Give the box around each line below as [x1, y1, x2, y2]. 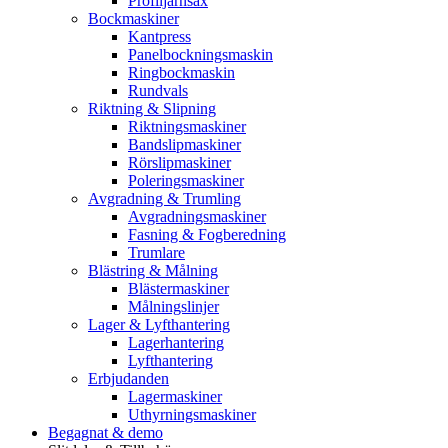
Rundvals [128, 82, 188, 99]
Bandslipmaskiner [128, 136, 241, 153]
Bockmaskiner [88, 10, 179, 27]
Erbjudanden [88, 370, 169, 387]
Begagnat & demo [48, 424, 163, 441]
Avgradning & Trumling [88, 190, 241, 207]
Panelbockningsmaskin [128, 46, 273, 63]
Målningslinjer [128, 298, 219, 315]
